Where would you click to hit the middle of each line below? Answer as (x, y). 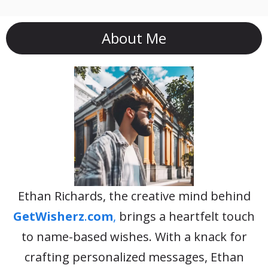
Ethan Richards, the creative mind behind (134, 196)
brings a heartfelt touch (185, 216)
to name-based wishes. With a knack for (134, 236)
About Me (134, 38)
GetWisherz (49, 216)
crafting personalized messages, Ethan (134, 257)
